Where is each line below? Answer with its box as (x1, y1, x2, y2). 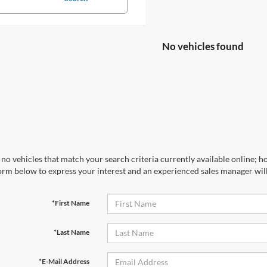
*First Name (51, 198, 89, 207)
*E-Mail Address (38, 256, 89, 266)
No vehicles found (162, 39, 244, 52)
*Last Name (53, 227, 89, 237)
